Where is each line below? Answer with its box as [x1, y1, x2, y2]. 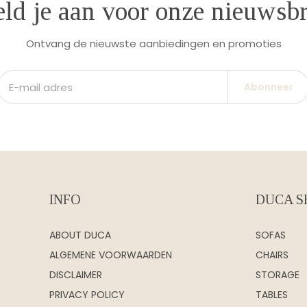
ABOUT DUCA [49, 228, 111, 242]
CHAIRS [256, 248, 289, 262]
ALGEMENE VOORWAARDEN [49, 248, 172, 262]
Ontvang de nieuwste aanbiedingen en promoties [25, 36, 282, 51]
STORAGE [256, 268, 300, 282]
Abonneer [243, 80, 293, 94]
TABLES [256, 288, 288, 302]
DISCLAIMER [49, 268, 102, 282]
